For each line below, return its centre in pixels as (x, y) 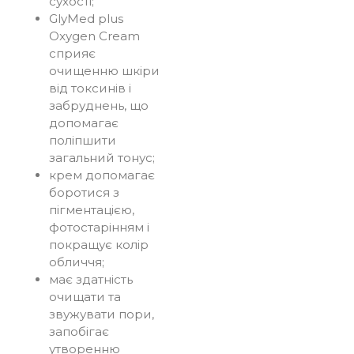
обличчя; (76, 262)
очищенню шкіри (104, 70)
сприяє (72, 53)
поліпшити (82, 140)
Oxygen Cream (94, 36)
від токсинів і (90, 88)
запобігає (79, 331)
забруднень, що (98, 105)
